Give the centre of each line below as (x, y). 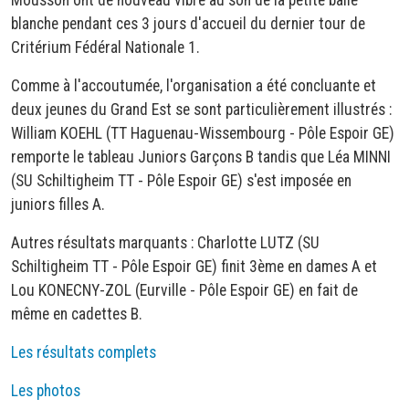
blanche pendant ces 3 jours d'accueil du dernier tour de (188, 23)
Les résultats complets (84, 352)
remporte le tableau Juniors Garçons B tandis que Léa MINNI (201, 157)
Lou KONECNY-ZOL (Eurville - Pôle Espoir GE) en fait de (184, 290)
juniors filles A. (58, 204)
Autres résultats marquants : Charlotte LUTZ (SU (165, 242)
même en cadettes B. (77, 314)
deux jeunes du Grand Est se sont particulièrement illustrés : (201, 109)
